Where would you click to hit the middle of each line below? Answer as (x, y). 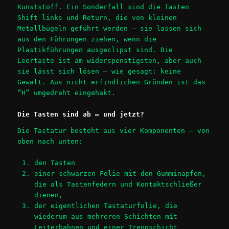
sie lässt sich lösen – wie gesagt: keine (99, 72)
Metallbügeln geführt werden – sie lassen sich (110, 29)
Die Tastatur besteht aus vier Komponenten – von (114, 130)
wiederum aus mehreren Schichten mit (106, 216)
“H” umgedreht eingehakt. (67, 93)
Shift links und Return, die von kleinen (97, 18)
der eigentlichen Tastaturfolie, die (106, 205)
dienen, (48, 195)
